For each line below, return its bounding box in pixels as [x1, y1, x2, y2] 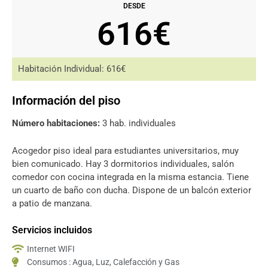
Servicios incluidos [12, 224, 92, 236]
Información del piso [12, 93, 120, 108]
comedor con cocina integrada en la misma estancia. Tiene [12, 171, 249, 182]
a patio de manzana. [12, 197, 92, 209]
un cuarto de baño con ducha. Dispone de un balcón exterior [12, 184, 251, 196]
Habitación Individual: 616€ [18, 63, 126, 74]
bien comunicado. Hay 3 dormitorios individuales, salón [12, 158, 234, 169]
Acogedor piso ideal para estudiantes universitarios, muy [12, 145, 239, 156]
